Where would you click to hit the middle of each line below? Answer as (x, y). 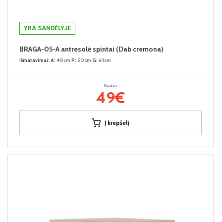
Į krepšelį (117, 122)
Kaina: (111, 85)
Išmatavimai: (34, 60)
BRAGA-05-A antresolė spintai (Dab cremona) (91, 49)
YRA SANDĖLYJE (47, 28)
